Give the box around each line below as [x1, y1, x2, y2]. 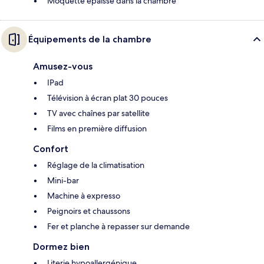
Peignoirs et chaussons [47, 205, 130, 216]
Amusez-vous [33, 60, 93, 72]
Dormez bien [33, 240, 90, 252]
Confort [33, 143, 68, 154]
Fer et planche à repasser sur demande [47, 220, 190, 232]
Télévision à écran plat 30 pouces [47, 92, 168, 103]
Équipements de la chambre [28, 33, 151, 45]
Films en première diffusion [47, 123, 147, 134]
